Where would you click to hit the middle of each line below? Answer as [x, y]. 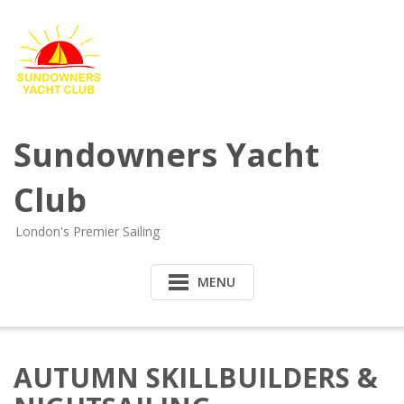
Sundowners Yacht [166, 155]
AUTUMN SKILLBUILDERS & [196, 377]
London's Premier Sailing [87, 231]
